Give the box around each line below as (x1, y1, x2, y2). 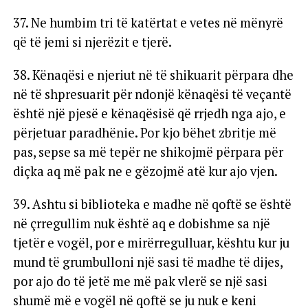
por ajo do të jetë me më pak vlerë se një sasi (12, 272, 267, 289)
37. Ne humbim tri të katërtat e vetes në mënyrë (12, 14, 283, 31)
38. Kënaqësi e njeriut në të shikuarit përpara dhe (12, 66, 294, 83)
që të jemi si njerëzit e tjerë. (12, 33, 172, 50)
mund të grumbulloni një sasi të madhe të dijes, (12, 253, 283, 270)
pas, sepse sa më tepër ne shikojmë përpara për (12, 143, 283, 160)
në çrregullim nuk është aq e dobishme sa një (12, 214, 270, 232)
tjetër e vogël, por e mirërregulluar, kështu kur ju (12, 234, 289, 251)
